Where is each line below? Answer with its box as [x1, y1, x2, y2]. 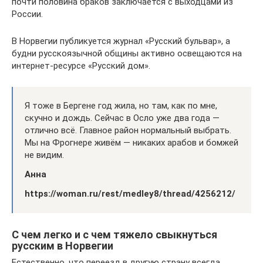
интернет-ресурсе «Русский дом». [12, 60, 150, 71]
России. [12, 9, 43, 19]
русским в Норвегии [12, 240, 113, 252]
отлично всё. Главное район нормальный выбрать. [25, 125, 231, 136]
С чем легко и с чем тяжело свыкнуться [12, 228, 217, 241]
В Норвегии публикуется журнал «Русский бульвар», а [12, 36, 230, 46]
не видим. [25, 150, 64, 160]
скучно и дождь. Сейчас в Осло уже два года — [25, 113, 220, 123]
